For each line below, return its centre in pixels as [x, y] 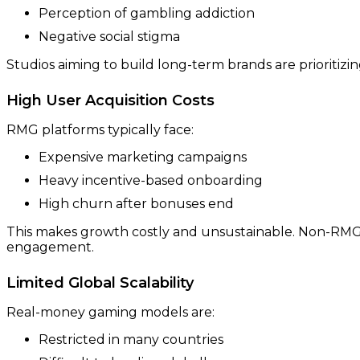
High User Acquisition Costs [110, 101]
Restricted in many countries [131, 340]
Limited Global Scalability [100, 283]
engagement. [50, 247]
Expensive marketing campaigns [143, 157]
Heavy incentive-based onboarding [151, 181]
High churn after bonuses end [136, 204]
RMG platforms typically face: [100, 130]
